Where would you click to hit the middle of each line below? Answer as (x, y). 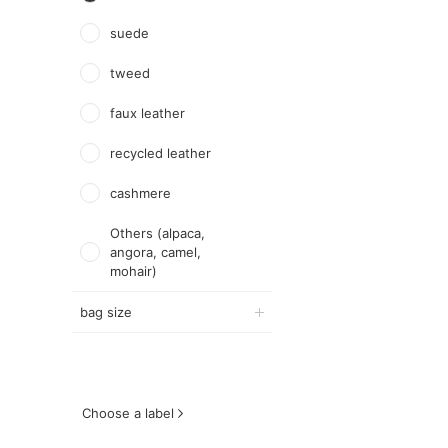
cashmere (140, 193)
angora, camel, (155, 252)
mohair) (133, 271)
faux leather (147, 113)
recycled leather (160, 153)
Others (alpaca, (157, 233)
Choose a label (128, 413)
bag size (106, 312)
